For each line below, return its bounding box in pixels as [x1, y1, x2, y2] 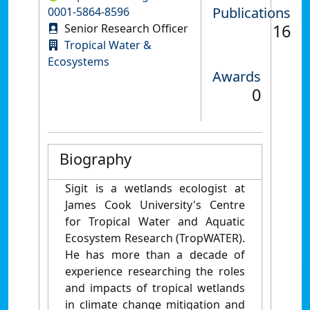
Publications [212, 3, 291, 22]
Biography [60, 148, 131, 169]
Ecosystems [48, 53, 109, 69]
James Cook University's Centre [65, 197, 245, 212]
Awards [212, 66, 261, 86]
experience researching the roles [65, 263, 245, 279]
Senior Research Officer [62, 20, 188, 36]
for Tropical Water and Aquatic [65, 213, 245, 229]
